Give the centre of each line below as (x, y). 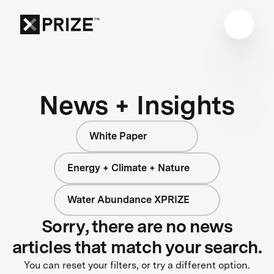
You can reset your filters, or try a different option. (137, 265)
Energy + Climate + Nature (129, 168)
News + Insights (137, 105)
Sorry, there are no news (137, 226)
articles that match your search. (137, 247)
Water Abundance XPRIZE (129, 199)
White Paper (118, 136)
